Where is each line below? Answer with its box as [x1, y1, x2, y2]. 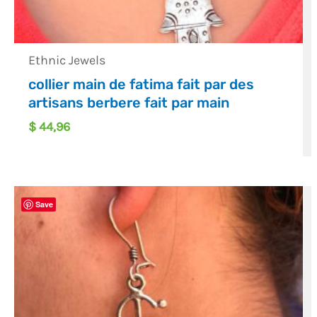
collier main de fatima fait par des [28, 76, 255, 93]
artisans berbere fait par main [28, 94, 230, 112]
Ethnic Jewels [28, 52, 106, 69]
